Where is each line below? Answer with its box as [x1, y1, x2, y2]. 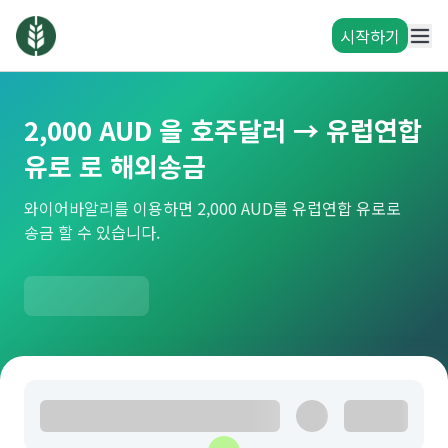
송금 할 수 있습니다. [24, 220, 160, 244]
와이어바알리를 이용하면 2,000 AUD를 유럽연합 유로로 [24, 196, 401, 220]
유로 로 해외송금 [24, 147, 206, 184]
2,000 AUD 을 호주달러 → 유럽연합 [24, 111, 422, 148]
